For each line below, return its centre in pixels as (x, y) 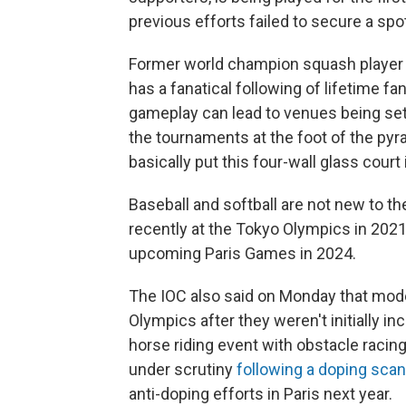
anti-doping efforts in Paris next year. (261, 394)
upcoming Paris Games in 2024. (242, 253)
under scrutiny (183, 369)
